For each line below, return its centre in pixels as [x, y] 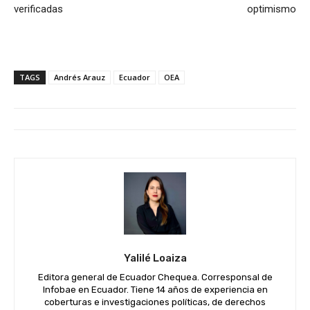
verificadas [38, 9]
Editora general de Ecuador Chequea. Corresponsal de [155, 277]
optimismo [271, 9]
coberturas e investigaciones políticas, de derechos [155, 302]
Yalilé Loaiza [155, 258]
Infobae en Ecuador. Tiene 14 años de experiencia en [155, 290]
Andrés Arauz [80, 77]
